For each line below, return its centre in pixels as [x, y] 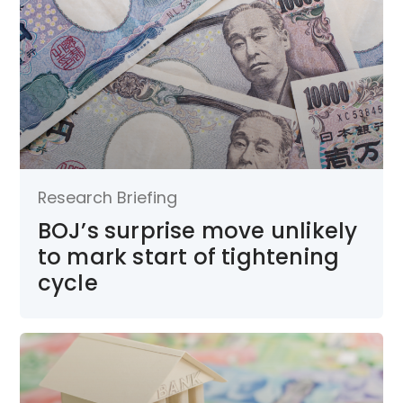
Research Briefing [107, 197]
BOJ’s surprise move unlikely [197, 230]
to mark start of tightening [188, 256]
